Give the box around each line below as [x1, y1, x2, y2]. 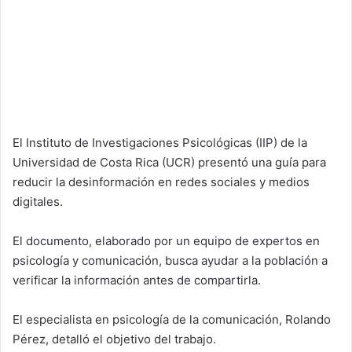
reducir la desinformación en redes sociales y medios [13, 174, 310, 189]
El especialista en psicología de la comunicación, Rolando [13, 311, 331, 327]
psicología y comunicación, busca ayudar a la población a [13, 252, 328, 268]
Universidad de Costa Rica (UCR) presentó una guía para [13, 154, 326, 170]
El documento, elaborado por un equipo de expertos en [13, 233, 320, 248]
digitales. [13, 193, 63, 209]
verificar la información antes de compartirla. [13, 272, 261, 288]
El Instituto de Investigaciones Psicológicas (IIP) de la [13, 134, 307, 150]
